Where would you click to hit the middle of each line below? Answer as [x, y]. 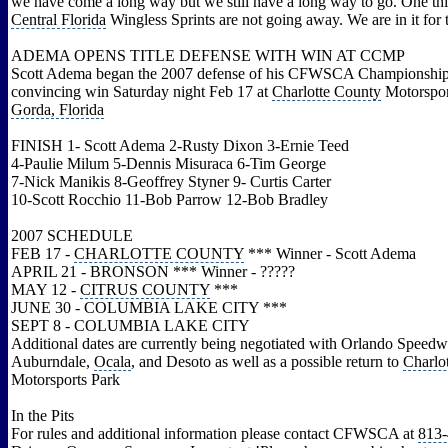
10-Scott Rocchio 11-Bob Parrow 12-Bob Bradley [169, 199]
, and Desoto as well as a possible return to [267, 361]
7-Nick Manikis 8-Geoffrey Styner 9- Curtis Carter [171, 181]
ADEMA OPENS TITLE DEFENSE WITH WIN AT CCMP [208, 55]
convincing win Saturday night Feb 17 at [141, 91]
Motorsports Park [65, 379]
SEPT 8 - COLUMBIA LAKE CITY [130, 325]
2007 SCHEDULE [72, 235]
